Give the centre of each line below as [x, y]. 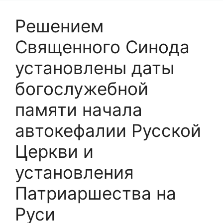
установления [74, 172]
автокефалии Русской [108, 130]
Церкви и [54, 151]
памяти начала [79, 109]
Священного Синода [102, 47]
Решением [59, 26]
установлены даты [95, 67]
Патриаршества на [96, 193]
